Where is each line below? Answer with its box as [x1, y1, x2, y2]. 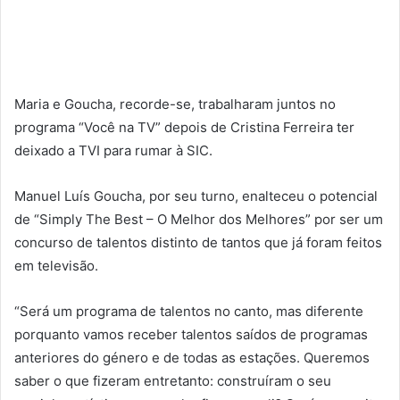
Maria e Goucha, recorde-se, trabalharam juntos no [14, 96, 336, 113]
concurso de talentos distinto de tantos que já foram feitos [14, 234, 382, 252]
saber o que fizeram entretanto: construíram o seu [14, 372, 331, 390]
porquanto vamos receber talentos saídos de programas [14, 326, 368, 344]
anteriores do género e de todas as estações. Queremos [14, 349, 370, 367]
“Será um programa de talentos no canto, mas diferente [14, 303, 363, 321]
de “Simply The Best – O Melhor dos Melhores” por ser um [14, 211, 383, 229]
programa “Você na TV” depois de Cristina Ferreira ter [14, 119, 354, 137]
